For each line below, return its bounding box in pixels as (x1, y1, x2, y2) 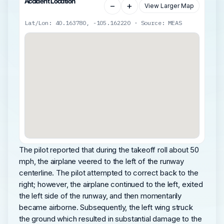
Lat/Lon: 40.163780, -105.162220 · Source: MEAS (24, 18, 182, 26)
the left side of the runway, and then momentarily (19, 190, 182, 200)
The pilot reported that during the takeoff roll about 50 (19, 144, 199, 154)
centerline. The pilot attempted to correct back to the (19, 167, 198, 177)
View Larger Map (144, 2, 194, 10)
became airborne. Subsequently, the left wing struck (19, 202, 193, 212)
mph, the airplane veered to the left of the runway (19, 156, 184, 166)
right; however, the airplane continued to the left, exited (19, 179, 203, 189)
